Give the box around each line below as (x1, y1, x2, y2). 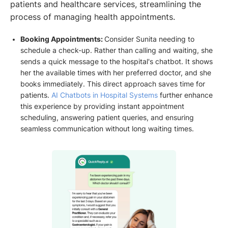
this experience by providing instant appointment (20, 102, 184, 110)
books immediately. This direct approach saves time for (20, 79, 205, 88)
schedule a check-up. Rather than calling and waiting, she (20, 46, 213, 54)
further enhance (157, 91, 213, 99)
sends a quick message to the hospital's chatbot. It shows (20, 57, 213, 66)
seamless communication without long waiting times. (20, 124, 194, 133)
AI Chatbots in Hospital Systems (51, 91, 158, 99)
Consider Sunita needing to (104, 35, 194, 43)
